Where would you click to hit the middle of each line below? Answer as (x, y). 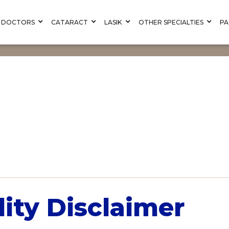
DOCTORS (18, 22)
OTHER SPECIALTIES (171, 22)
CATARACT (70, 22)
